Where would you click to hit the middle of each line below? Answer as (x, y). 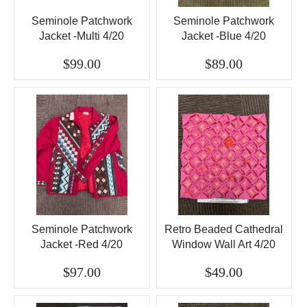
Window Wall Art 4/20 (224, 244)
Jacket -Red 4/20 (82, 244)
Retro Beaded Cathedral (224, 229)
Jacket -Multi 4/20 (82, 36)
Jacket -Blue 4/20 (224, 36)
